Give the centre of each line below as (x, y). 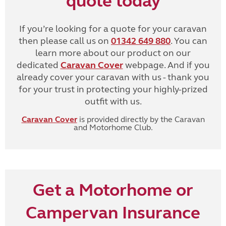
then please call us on (65, 41)
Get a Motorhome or (113, 190)
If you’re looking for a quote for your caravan (113, 29)
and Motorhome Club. (113, 127)
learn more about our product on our (113, 53)
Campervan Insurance (113, 213)
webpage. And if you (166, 65)
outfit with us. (113, 101)
